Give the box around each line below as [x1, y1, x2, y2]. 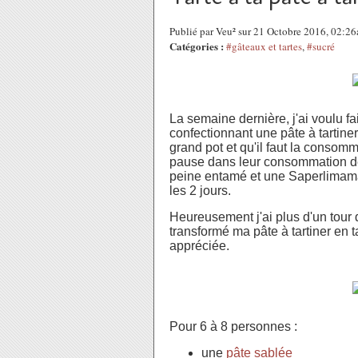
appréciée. [169, 239, 229, 253]
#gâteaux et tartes [226, 39, 302, 54]
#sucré [307, 39, 335, 54]
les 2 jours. [169, 184, 234, 197]
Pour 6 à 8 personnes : [169, 320, 297, 333]
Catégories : [169, 38, 224, 54]
